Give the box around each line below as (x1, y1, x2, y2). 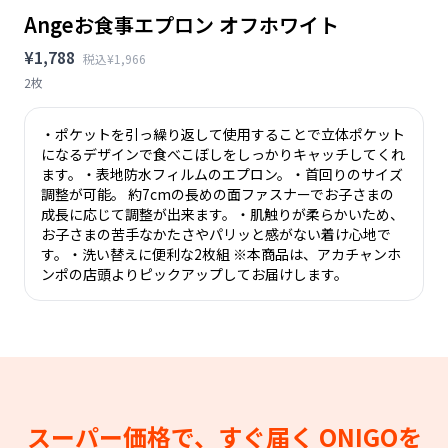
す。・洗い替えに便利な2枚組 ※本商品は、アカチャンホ (41, 243, 401, 264)
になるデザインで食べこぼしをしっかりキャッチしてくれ (41, 143, 405, 164)
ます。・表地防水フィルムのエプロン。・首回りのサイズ (41, 163, 403, 184)
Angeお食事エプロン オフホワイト (24, 9, 339, 39)
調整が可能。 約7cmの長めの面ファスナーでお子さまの (41, 183, 394, 204)
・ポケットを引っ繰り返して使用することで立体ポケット (41, 123, 405, 144)
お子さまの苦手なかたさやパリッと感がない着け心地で (41, 223, 391, 244)
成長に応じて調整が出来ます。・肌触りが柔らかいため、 (41, 203, 404, 224)
